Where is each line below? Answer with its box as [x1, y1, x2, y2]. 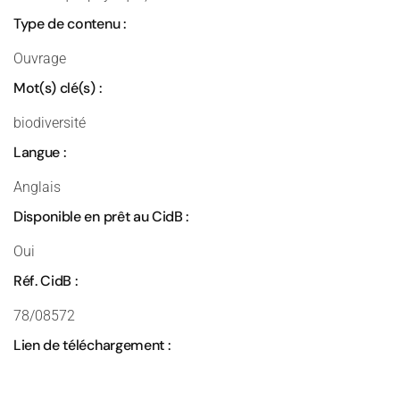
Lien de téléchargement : [13, 336, 171, 354]
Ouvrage [13, 50, 66, 67]
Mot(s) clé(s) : [13, 79, 102, 97]
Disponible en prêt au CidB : [13, 207, 189, 226]
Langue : [13, 143, 66, 162]
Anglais [13, 179, 61, 196]
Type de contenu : [13, 14, 126, 33]
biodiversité [13, 114, 86, 131]
